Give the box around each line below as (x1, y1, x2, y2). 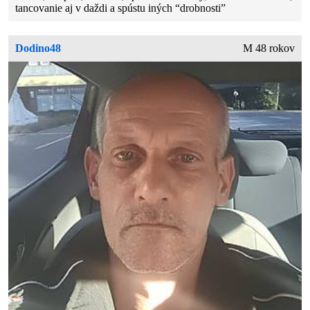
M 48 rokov (242, 42, 295, 55)
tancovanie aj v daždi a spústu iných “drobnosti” (15, 2, 226, 15)
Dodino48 (15, 42, 62, 55)
